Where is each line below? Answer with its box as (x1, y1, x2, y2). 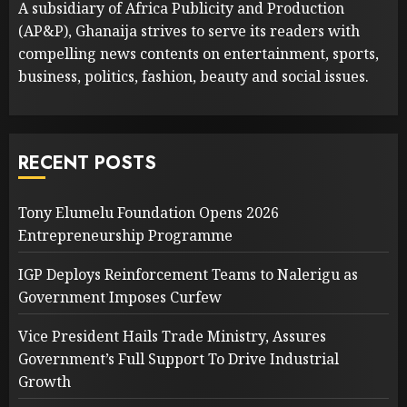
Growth (18, 371, 71, 392)
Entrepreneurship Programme (18, 224, 233, 245)
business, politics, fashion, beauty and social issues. (18, 65, 369, 86)
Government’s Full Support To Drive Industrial (18, 348, 339, 369)
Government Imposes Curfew (18, 286, 222, 307)
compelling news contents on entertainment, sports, (18, 43, 379, 64)
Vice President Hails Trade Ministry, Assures (18, 325, 326, 346)
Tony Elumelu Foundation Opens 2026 (18, 202, 279, 223)
